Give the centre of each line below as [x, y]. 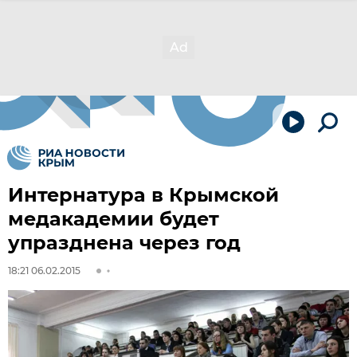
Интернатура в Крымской [143, 195]
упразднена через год [124, 243]
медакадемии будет [114, 219]
